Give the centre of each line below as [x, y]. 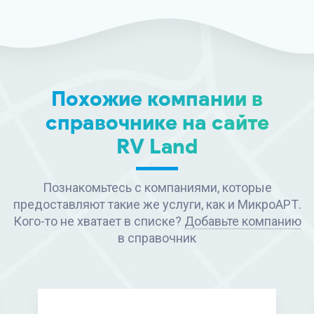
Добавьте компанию [243, 221]
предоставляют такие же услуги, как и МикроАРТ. [157, 204]
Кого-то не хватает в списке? [98, 221]
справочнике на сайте [157, 122]
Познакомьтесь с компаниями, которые [157, 187]
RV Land [157, 146]
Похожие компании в [157, 98]
